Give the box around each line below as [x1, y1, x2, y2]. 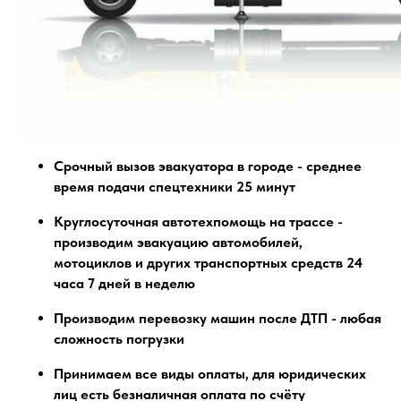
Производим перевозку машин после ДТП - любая [54, 309, 381, 327]
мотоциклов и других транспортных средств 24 [54, 253, 363, 271]
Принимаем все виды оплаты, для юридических [54, 364, 366, 382]
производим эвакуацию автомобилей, [54, 233, 303, 251]
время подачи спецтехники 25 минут [54, 177, 295, 195]
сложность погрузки [54, 329, 184, 347]
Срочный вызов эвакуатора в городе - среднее [54, 157, 362, 175]
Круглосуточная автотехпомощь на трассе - [54, 212, 343, 230]
